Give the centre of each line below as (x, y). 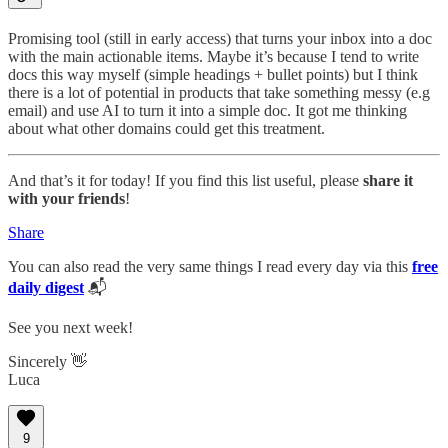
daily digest (46, 287)
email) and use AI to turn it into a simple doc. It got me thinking (207, 110)
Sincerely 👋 (47, 361)
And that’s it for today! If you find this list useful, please (185, 180)
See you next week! (70, 327)
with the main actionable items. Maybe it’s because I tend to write (213, 56)
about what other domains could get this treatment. (166, 128)
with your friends (66, 198)
